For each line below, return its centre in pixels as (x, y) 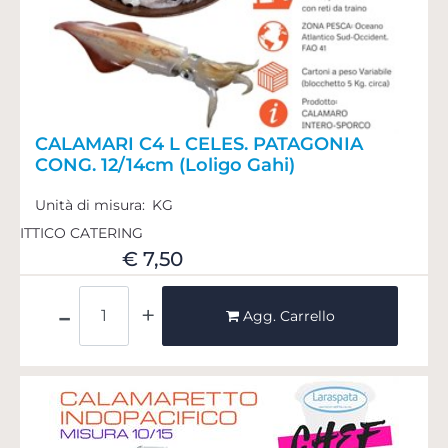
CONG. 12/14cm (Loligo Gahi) (165, 164)
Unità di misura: (92, 204)
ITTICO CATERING (81, 232)
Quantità (223, 294)
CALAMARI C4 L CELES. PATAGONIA (199, 143)
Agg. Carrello (288, 315)
